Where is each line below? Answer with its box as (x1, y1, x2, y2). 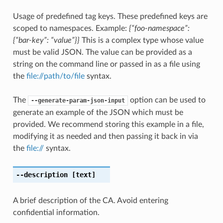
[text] (67, 170, 96, 179)
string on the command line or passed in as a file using (12, 60, 200, 68)
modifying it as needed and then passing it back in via (12, 132, 198, 140)
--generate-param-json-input (30, 97, 125, 104)
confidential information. (12, 208, 100, 217)
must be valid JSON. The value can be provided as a (12, 48, 192, 56)
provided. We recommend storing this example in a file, (12, 120, 204, 128)
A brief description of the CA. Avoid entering (12, 196, 168, 205)
